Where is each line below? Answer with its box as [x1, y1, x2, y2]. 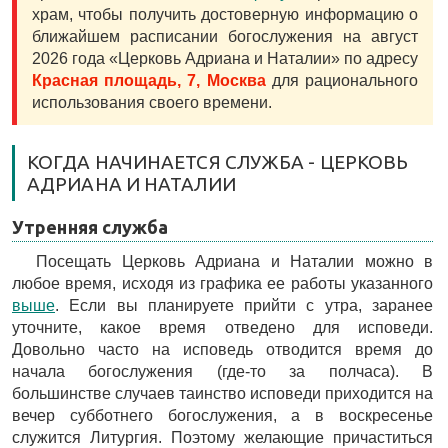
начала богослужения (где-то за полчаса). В [12, 363, 433, 380]
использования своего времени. [32, 94, 272, 111]
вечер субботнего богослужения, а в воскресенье [12, 407, 433, 424]
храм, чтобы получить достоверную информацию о [32, 6, 418, 23]
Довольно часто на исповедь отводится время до [12, 341, 433, 358]
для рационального [265, 72, 419, 89]
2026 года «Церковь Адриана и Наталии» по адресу [32, 50, 418, 67]
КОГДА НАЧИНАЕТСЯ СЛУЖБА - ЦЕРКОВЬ [27, 151, 409, 173]
